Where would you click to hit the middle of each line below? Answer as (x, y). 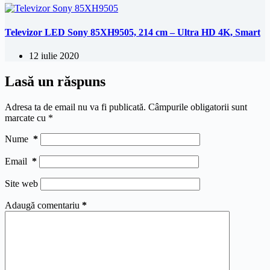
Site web (21, 183)
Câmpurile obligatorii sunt (198, 107)
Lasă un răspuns (55, 81)
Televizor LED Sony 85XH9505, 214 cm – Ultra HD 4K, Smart (133, 32)
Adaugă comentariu (42, 205)
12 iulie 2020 (54, 55)
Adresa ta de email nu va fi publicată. (75, 107)
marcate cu (27, 118)
